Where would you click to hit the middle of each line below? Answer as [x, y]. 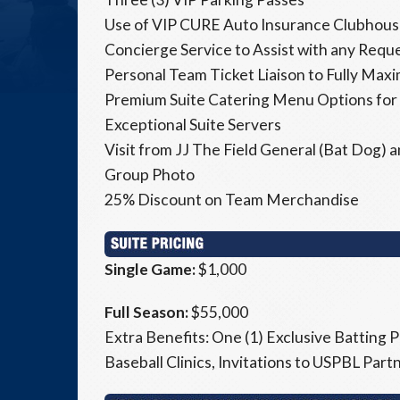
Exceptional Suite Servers [193, 125]
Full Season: [148, 312]
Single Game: [151, 270]
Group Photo [150, 175]
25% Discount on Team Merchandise [232, 200]
